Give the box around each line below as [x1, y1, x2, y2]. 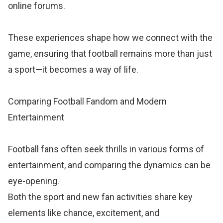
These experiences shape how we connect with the [8, 32, 213, 43]
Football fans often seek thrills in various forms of [8, 143, 205, 154]
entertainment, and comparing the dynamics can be [8, 159, 211, 170]
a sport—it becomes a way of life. [8, 64, 139, 75]
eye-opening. [8, 175, 60, 186]
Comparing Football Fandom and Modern [8, 96, 167, 107]
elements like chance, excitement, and [8, 207, 160, 218]
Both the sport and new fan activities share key [8, 191, 193, 202]
